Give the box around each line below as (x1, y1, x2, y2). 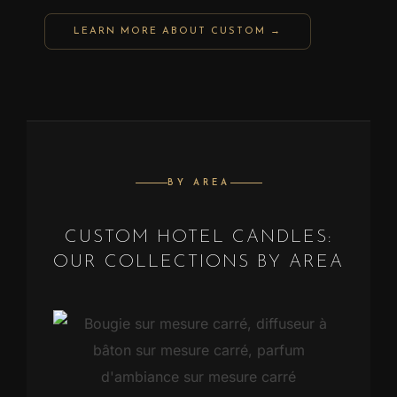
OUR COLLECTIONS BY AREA (53, 253, 344, 272)
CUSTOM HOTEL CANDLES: (64, 229, 333, 247)
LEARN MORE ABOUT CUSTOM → (74, 27, 282, 37)
